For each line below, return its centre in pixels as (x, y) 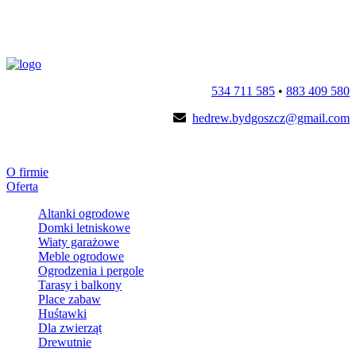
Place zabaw (70, 299)
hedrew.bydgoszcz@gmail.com (271, 118)
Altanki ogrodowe (84, 213)
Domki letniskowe (84, 228)
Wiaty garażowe (79, 242)
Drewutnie (65, 342)
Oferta (22, 186)
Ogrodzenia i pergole (91, 271)
